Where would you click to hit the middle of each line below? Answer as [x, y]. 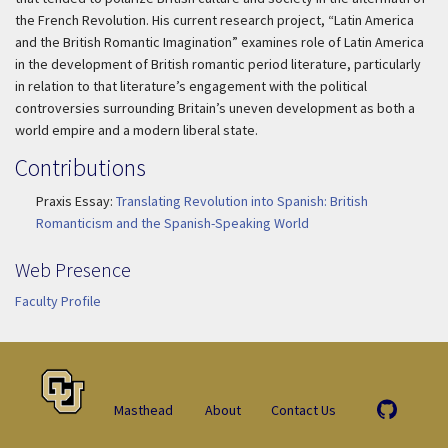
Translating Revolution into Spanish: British [242, 201]
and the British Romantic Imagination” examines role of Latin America [219, 42]
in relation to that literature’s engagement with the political [191, 86]
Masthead [143, 409]
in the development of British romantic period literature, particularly [218, 64]
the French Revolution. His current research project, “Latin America [214, 20]
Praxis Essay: [76, 201]
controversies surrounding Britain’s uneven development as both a [215, 108]
